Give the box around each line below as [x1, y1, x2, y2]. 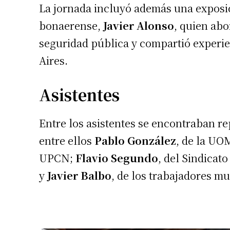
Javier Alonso [103, 17, 174, 33]
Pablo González [94, 132, 176, 148]
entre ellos [39, 132, 94, 148]
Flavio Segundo [75, 150, 158, 165]
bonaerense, [39, 17, 103, 33]
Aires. [39, 52, 68, 68]
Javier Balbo [47, 167, 111, 183]
